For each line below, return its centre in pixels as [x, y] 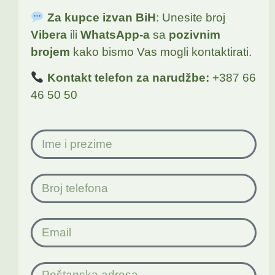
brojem [50, 52]
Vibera [49, 34]
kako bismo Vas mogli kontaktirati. [161, 52]
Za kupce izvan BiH [101, 17]
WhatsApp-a [115, 34]
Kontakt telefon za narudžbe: [128, 78]
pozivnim [195, 34]
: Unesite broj [190, 17]
